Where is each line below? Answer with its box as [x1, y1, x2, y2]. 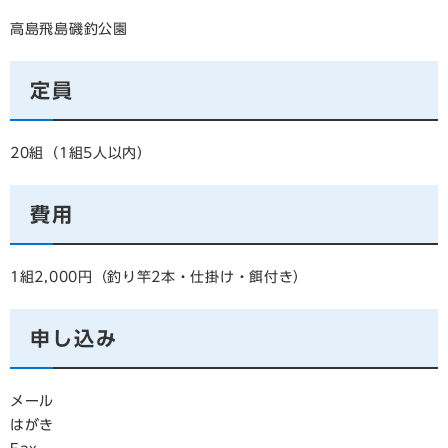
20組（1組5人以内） [10, 146, 152, 160]
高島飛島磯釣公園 [10, 22, 128, 36]
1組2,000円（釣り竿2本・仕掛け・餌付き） [10, 270, 309, 284]
